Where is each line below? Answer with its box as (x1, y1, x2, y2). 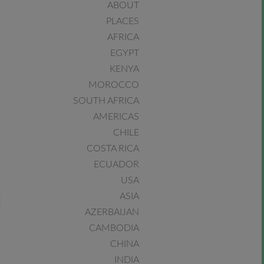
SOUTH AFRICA (72, 96, 139, 105)
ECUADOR (93, 160, 139, 169)
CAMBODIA (88, 223, 139, 233)
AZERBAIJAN (84, 207, 139, 217)
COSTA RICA (86, 144, 139, 153)
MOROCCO (88, 80, 139, 90)
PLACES (105, 16, 139, 26)
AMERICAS (93, 112, 139, 121)
